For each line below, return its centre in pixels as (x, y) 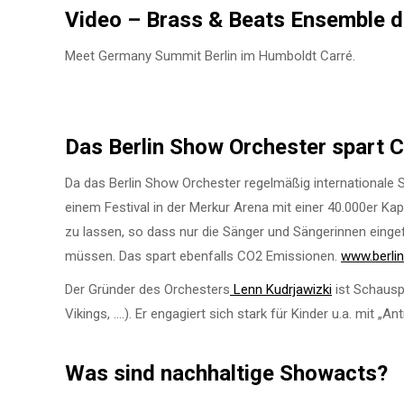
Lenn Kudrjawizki (281, 289)
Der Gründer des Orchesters (147, 289)
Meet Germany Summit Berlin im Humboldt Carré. (210, 55)
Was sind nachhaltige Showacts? (226, 373)
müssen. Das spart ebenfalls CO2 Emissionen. (203, 256)
